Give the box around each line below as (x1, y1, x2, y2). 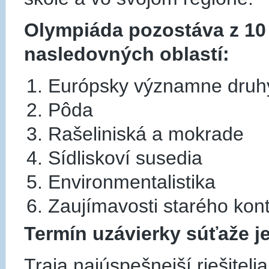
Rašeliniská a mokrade (48, 122, 244, 145)
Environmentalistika (48, 171, 216, 193)
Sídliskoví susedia (48, 147, 202, 169)
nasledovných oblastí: (24, 43, 229, 65)
